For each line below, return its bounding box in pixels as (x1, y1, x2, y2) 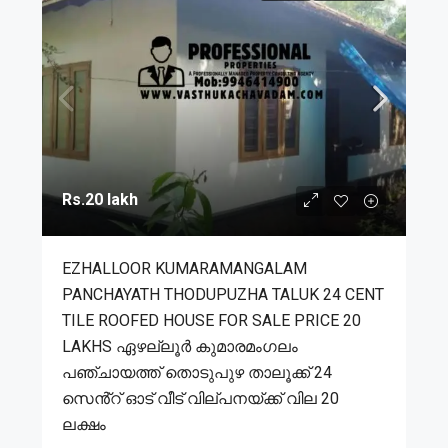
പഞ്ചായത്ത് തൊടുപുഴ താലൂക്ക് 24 (62, 362, 332, 382)
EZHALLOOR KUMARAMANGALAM (62, 258, 307, 278)
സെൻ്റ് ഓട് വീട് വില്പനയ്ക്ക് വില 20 (62, 388, 339, 408)
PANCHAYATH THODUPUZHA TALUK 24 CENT (62, 284, 384, 304)
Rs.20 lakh (62, 189, 138, 209)
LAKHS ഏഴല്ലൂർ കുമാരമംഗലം (62, 336, 298, 356)
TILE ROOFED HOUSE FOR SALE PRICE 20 (62, 310, 361, 330)
